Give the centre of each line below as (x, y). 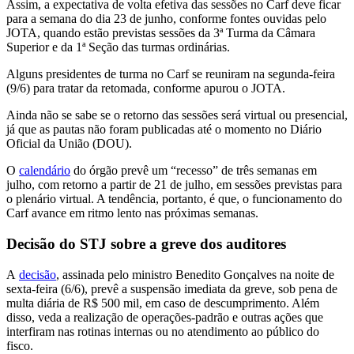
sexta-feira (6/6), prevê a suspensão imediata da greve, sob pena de (172, 288)
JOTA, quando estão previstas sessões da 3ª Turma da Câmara (161, 33)
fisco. (20, 345)
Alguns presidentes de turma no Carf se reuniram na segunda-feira (171, 74)
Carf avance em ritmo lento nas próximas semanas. (132, 213)
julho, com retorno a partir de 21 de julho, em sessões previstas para (174, 185)
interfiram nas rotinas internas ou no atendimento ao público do (163, 331)
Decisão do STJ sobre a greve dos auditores (146, 243)
